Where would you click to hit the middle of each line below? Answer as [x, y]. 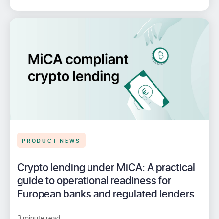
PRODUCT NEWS [51, 140]
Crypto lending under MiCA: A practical [106, 167]
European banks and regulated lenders [106, 193]
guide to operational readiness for [94, 180]
